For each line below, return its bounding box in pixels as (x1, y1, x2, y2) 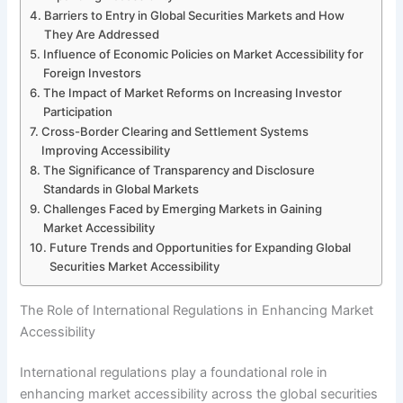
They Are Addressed (44, 26, 160, 41)
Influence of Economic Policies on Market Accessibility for (43, 46, 364, 61)
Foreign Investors (43, 65, 142, 80)
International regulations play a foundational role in (20, 364, 328, 381)
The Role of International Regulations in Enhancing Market (20, 301, 374, 318)
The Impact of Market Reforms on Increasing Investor (43, 85, 343, 100)
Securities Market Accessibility (49, 258, 220, 273)
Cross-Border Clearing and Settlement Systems (41, 123, 309, 139)
